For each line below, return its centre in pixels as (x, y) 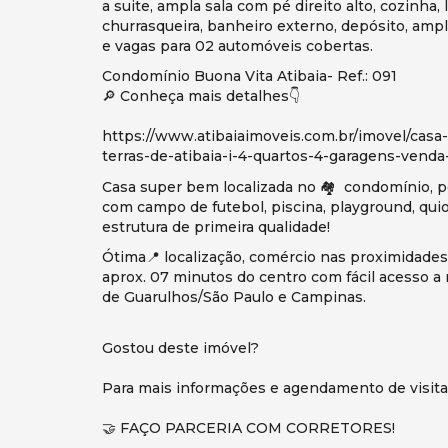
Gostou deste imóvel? (180, 347)
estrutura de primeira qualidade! (216, 226)
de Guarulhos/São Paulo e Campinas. (234, 297)
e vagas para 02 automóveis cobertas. (237, 45)
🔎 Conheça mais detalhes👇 (201, 96)
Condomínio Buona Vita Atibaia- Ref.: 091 (249, 76)
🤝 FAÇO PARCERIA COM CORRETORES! (248, 427)
